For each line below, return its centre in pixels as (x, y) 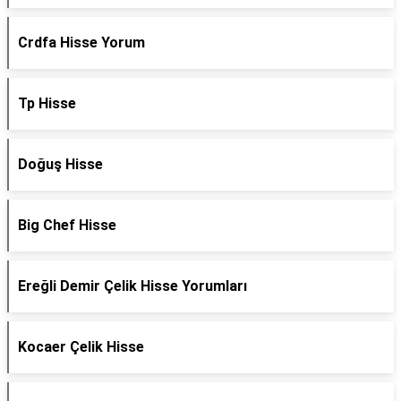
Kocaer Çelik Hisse (81, 347)
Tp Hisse (47, 103)
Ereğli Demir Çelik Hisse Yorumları (132, 286)
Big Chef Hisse (67, 225)
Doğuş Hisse (60, 164)
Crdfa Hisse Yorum (81, 43)
